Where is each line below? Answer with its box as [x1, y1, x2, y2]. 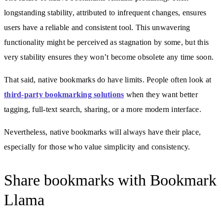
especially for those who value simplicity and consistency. [4, 142, 190, 151]
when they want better [124, 90, 198, 99]
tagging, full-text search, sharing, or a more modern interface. [4, 105, 201, 113]
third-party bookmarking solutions [4, 90, 124, 99]
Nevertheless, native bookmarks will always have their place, [4, 127, 201, 136]
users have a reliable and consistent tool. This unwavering [4, 23, 190, 32]
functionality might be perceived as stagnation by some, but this [4, 37, 209, 46]
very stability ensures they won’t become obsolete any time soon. [4, 52, 214, 61]
